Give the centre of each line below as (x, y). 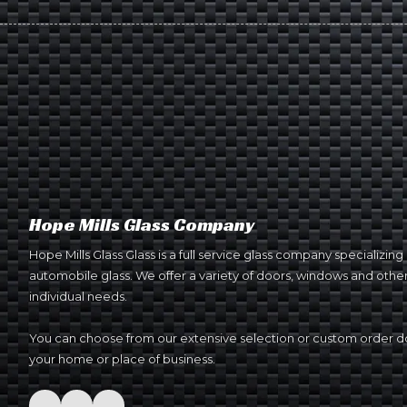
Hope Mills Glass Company (142, 225)
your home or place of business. (122, 359)
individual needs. (78, 297)
